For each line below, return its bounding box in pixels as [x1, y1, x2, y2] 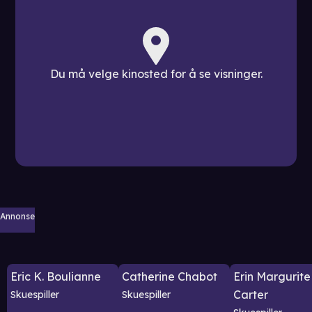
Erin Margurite [233, 270, 311, 283]
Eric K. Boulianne [10, 270, 101, 283]
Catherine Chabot [122, 270, 217, 283]
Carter [233, 288, 268, 302]
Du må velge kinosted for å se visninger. [49, 67, 263, 81]
